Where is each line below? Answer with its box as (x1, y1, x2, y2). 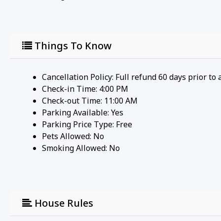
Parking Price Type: (42, 118, 116, 130)
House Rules (32, 196, 93, 210)
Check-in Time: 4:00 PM (42, 83, 128, 94)
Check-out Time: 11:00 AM (42, 95, 138, 106)
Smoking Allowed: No (42, 142, 120, 153)
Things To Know (32, 38, 111, 52)
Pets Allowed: (42, 130, 93, 142)
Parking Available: (42, 107, 111, 118)
